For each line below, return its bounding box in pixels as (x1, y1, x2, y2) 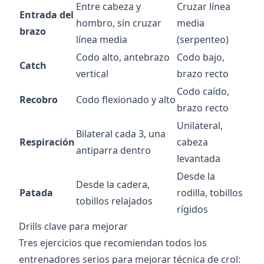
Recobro (19, 93, 58, 107)
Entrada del (19, 8, 74, 22)
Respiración (19, 136, 75, 149)
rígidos (177, 203, 208, 216)
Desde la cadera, (76, 178, 150, 192)
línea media (76, 33, 127, 47)
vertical (76, 67, 108, 81)
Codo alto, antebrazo (76, 51, 170, 64)
